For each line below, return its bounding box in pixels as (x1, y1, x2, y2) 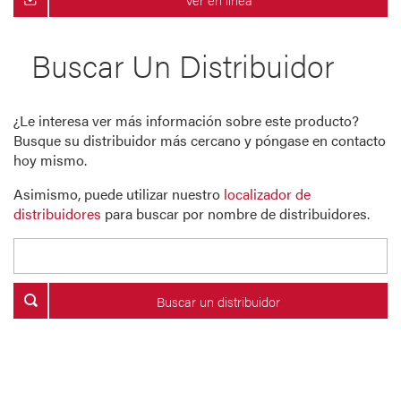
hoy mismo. (13, 149, 87, 171)
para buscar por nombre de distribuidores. (101, 203, 370, 225)
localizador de (224, 183, 311, 205)
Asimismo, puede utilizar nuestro (13, 183, 224, 205)
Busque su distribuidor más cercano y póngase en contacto (13, 130, 386, 151)
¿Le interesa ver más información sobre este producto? (13, 110, 359, 132)
